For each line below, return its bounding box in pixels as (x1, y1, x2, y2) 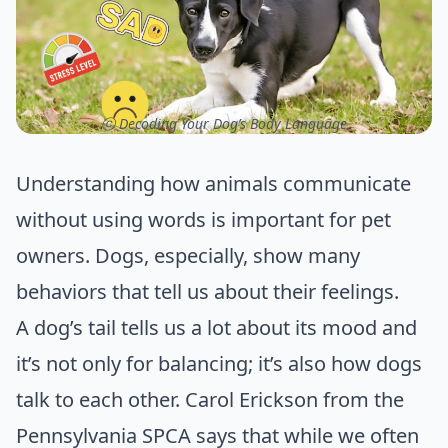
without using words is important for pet (16, 205, 391, 233)
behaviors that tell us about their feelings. (16, 277, 399, 305)
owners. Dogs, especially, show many (16, 241, 360, 269)
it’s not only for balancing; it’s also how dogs (16, 349, 422, 377)
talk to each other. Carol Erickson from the (16, 385, 404, 413)
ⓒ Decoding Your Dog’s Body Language (101, 113, 347, 133)
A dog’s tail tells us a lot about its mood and (16, 313, 417, 341)
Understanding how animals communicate (16, 169, 411, 197)
